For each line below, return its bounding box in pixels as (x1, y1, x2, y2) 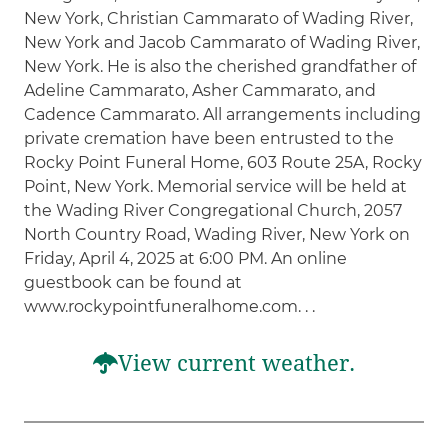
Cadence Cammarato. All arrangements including (24, 104, 422, 124)
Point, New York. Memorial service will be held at (24, 176, 408, 196)
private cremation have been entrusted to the (24, 128, 395, 148)
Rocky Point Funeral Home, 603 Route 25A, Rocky (24, 152, 423, 172)
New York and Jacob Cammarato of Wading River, (24, 32, 421, 52)
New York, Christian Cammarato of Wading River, (24, 8, 414, 28)
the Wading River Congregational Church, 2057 (24, 200, 403, 220)
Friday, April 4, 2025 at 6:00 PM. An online (24, 248, 348, 268)
